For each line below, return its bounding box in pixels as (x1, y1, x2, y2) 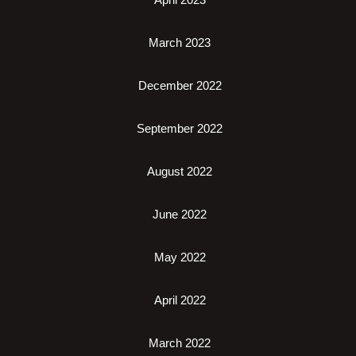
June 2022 (153, 207, 207, 221)
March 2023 (149, 36, 211, 49)
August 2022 (147, 164, 212, 178)
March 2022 (149, 336, 211, 350)
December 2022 (137, 79, 222, 92)
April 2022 (153, 293, 206, 307)
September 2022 (137, 122, 222, 135)
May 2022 (153, 250, 206, 264)
